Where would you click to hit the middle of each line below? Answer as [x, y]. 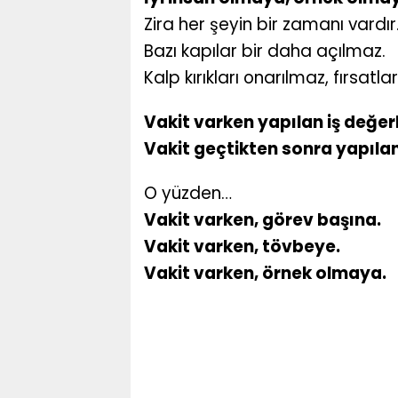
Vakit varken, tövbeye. [242, 247]
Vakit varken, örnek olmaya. [265, 274]
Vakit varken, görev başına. [263, 220]
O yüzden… [188, 194]
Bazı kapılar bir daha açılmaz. [265, 52]
